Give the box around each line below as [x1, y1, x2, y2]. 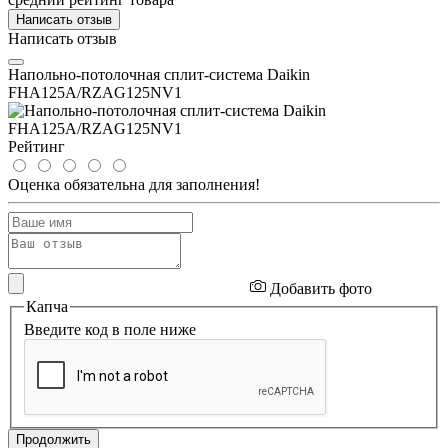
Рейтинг [8, 137, 65, 155]
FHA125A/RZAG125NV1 [8, 83, 182, 101]
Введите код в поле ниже [24, 321, 196, 339]
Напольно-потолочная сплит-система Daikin [8, 65, 310, 83]
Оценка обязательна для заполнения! [8, 175, 260, 193]
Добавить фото [270, 279, 372, 297]
